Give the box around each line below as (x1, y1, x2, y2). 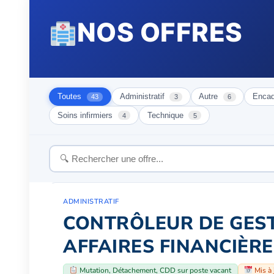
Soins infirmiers (57, 110, 115, 120)
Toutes (57, 92, 84, 102)
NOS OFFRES (76, 17, 243, 48)
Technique (147, 110, 186, 120)
